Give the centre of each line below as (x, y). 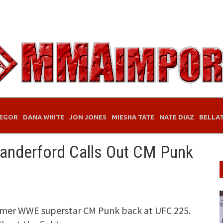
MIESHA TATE (133, 117)
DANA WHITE (44, 117)
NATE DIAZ (177, 117)
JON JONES (88, 117)
